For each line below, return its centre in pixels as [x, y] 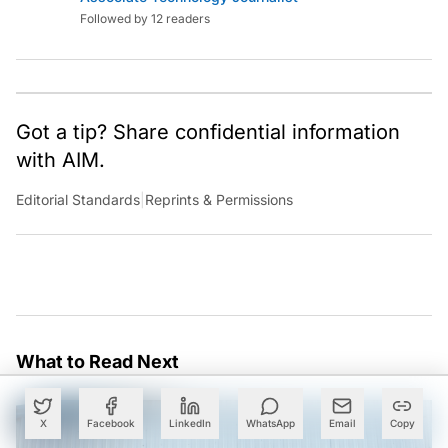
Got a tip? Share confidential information [208, 132]
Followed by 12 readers [145, 19]
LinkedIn [190, 423]
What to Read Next [97, 362]
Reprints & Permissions [219, 200]
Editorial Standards [78, 200]
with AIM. [60, 160]
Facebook [111, 423]
